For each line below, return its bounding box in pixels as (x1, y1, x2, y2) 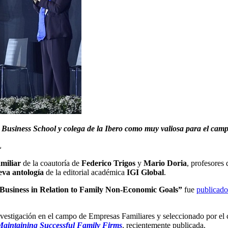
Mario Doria (144, 159, 187, 168)
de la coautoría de (21, 159, 81, 168)
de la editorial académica (44, 168, 127, 177)
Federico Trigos (81, 159, 135, 168)
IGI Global (127, 168, 164, 177)
